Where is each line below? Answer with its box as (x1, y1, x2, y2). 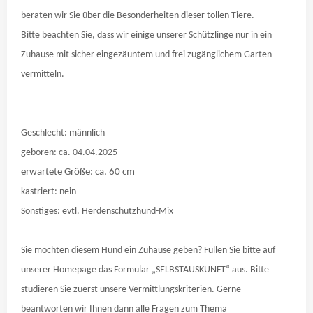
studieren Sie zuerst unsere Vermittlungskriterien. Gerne (21, 284, 241, 295)
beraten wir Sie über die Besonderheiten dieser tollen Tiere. (21, 10, 254, 21)
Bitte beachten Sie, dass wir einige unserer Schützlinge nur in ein (21, 30, 272, 41)
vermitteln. (21, 69, 64, 80)
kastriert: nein (21, 187, 76, 197)
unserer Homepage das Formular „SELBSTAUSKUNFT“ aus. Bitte (21, 265, 269, 275)
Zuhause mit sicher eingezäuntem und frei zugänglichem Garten (21, 50, 272, 60)
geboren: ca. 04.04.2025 (21, 147, 117, 158)
